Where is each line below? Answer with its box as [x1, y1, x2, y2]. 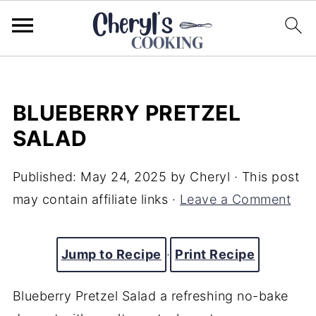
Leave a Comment [179, 192, 291, 207]
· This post [230, 169, 300, 184]
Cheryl [190, 169, 231, 184]
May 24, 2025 [80, 169, 167, 184]
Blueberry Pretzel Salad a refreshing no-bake [12, 288, 288, 303]
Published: [12, 169, 81, 184]
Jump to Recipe [61, 247, 162, 262]
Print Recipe [175, 247, 255, 262]
